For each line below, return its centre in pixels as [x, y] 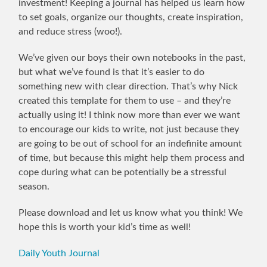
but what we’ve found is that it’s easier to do [112, 72]
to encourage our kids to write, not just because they [129, 130]
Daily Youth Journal [59, 254]
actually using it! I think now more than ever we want [130, 115]
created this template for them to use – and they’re [125, 101]
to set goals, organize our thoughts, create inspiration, [131, 18]
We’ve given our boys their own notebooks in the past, [132, 58]
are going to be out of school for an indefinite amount [131, 144]
